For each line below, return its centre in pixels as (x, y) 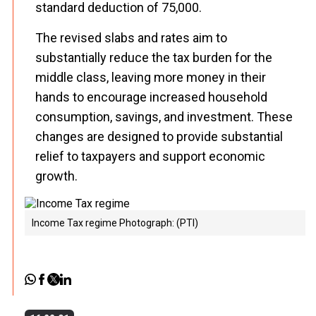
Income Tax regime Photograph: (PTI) (115, 223)
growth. (56, 176)
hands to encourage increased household (151, 97)
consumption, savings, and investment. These (164, 117)
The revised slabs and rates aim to (131, 38)
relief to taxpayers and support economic (150, 156)
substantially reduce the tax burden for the (154, 57)
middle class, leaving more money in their (151, 77)
